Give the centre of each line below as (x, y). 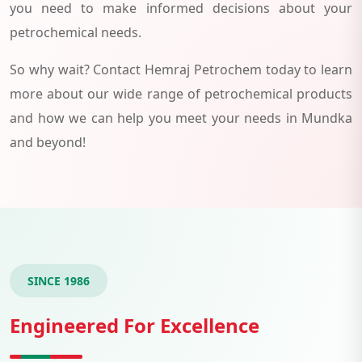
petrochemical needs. (76, 32)
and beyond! (48, 142)
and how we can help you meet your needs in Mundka (181, 118)
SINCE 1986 (59, 280)
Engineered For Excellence (135, 325)
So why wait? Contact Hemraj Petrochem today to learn (181, 69)
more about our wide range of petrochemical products (181, 93)
